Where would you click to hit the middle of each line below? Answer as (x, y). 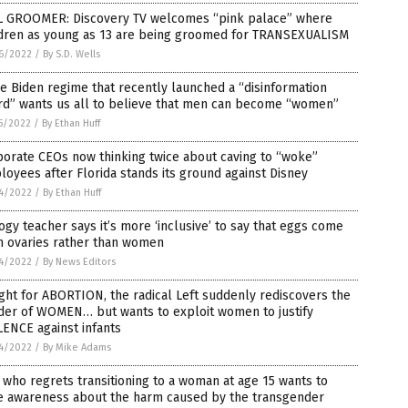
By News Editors (79, 262)
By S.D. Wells (71, 54)
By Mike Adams (77, 347)
